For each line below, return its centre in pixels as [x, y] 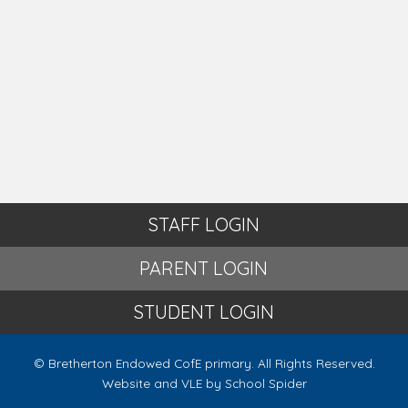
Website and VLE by [163, 383]
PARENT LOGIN [204, 268]
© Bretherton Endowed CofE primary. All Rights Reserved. [204, 363]
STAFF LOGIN [204, 224]
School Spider [265, 383]
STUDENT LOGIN [204, 312]
